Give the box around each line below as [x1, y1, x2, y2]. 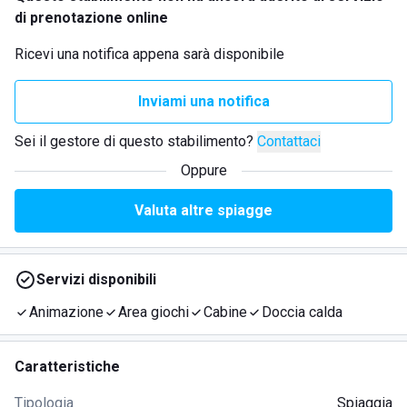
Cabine [203, 303, 247, 321]
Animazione [29, 303, 104, 321]
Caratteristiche [15, 358, 120, 375]
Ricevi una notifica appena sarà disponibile [15, 45, 284, 63]
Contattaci [257, 133, 321, 150]
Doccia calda [262, 303, 342, 321]
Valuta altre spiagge [134, 202, 273, 219]
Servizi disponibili [36, 271, 156, 288]
